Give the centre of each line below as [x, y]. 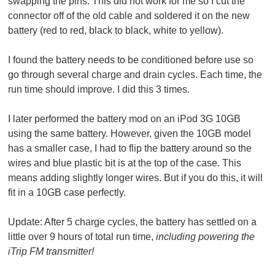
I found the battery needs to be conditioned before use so [131, 60]
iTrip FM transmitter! [51, 251]
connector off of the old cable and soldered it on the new [129, 15]
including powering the [206, 236]
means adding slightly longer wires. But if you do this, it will [136, 177]
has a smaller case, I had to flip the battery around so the [130, 148]
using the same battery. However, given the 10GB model [130, 133]
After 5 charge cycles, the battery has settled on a [150, 222]
